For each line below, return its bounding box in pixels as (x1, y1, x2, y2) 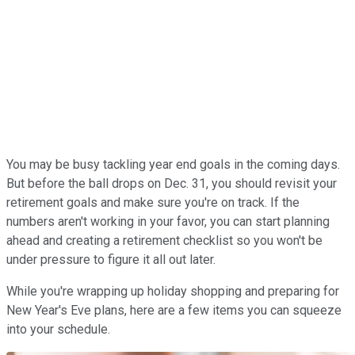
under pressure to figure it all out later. (6, 251, 216, 267)
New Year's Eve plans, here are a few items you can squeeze (6, 302, 342, 318)
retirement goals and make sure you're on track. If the (6, 194, 300, 210)
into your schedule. (6, 321, 110, 337)
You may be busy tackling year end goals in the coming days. (6, 156, 340, 172)
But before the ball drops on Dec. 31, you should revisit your (6, 175, 337, 191)
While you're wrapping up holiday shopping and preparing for (6, 283, 339, 299)
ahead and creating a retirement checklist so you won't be (6, 232, 323, 248)
